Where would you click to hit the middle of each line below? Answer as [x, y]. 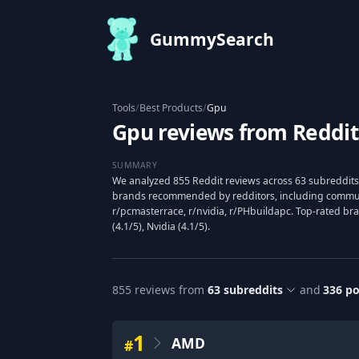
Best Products [171, 108]
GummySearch [212, 39]
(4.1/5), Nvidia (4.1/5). [161, 226]
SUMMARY [135, 165]
